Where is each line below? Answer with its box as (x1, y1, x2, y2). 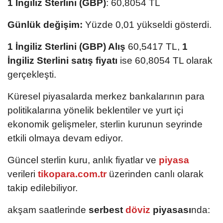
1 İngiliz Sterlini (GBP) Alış (7, 41, 125, 52)
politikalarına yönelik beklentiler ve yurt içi (7, 105, 183, 116)
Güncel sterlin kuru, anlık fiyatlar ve (7, 155, 156, 166)
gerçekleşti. (7, 69, 56, 80)
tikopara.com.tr (38, 169, 107, 180)
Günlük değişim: (7, 19, 83, 30)
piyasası (153, 205, 191, 216)
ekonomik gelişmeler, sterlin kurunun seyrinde (7, 119, 203, 130)
